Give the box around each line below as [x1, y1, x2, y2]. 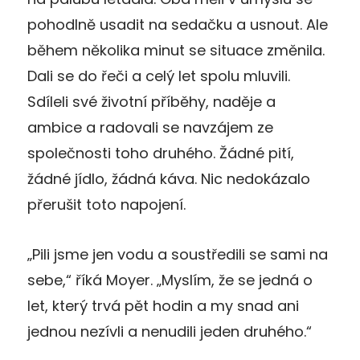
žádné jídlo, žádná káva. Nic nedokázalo [27, 168, 310, 189]
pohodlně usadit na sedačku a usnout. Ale [27, 14, 328, 35]
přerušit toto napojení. [27, 194, 186, 215]
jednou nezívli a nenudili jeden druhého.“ [27, 321, 312, 342]
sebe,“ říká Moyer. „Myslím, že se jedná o [27, 269, 313, 290]
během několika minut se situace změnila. [27, 39, 325, 60]
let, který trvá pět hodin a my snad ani [27, 295, 299, 316]
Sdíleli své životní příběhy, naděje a [27, 91, 276, 112]
